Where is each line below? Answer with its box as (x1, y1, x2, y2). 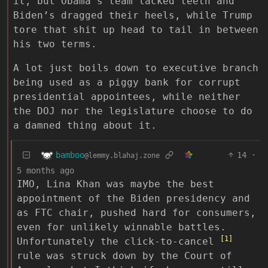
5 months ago (17, 166, 74, 176)
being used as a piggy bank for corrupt (13, 77, 240, 89)
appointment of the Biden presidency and (17, 193, 250, 205)
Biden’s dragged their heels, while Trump (13, 10, 252, 22)
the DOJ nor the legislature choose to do (13, 105, 252, 117)
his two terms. (13, 38, 97, 50)
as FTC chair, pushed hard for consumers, (17, 207, 256, 219)
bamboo (56, 150, 84, 160)
